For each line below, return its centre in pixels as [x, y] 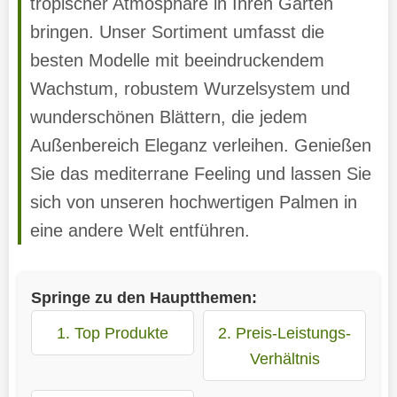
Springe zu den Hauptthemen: [144, 297]
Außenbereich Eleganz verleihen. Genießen [200, 145]
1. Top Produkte [112, 332]
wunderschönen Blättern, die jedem [168, 117]
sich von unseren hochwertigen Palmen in [193, 202]
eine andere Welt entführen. [140, 230]
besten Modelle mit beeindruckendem [177, 60]
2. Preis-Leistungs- [285, 332]
